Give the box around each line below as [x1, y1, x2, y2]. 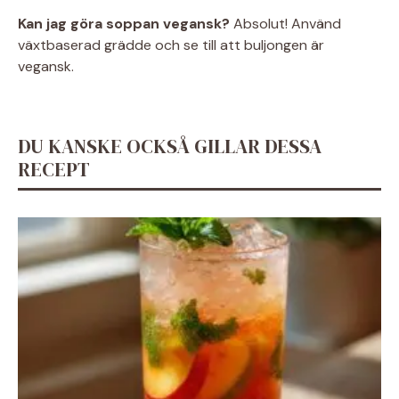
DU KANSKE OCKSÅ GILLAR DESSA [18, 133, 322, 160]
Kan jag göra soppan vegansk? [18, 14, 230, 34]
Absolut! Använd [230, 14, 341, 34]
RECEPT [18, 156, 90, 183]
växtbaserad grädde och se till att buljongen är [18, 36, 324, 55]
